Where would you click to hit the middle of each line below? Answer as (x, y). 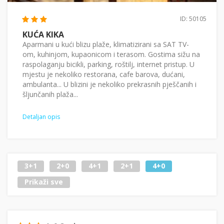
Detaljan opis (41, 116)
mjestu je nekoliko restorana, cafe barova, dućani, (104, 74)
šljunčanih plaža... (50, 94)
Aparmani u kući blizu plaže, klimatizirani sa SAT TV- (106, 44)
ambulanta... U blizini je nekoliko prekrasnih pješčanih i (109, 84)
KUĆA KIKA (43, 34)
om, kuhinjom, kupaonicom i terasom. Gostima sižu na (111, 54)
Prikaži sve (44, 182)
